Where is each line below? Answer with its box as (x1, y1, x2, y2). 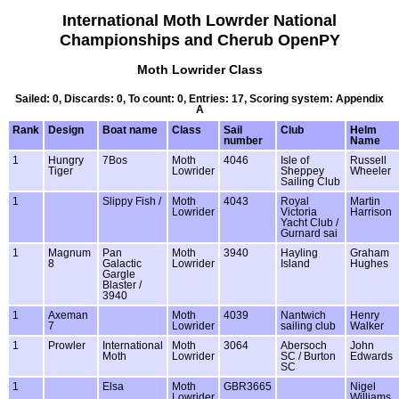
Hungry (48, 154, 84, 166)
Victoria (281, 206, 317, 217)
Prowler (48, 339, 85, 351)
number (224, 134, 263, 146)
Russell (350, 154, 387, 166)
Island (281, 257, 310, 269)
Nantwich (281, 309, 326, 321)
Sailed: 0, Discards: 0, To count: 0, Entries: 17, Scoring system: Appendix (15, 93, 384, 104)
